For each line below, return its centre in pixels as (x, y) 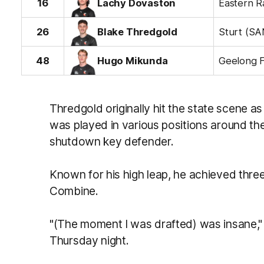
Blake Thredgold (137, 32)
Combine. (74, 191)
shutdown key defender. (112, 141)
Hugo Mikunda (133, 61)
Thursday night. (89, 240)
